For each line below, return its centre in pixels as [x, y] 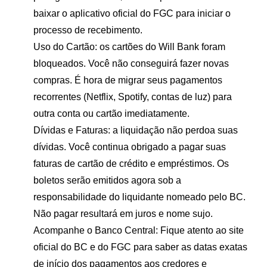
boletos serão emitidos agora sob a [107, 180]
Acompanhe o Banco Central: [96, 230]
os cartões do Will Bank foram [161, 46]
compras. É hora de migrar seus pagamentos [128, 80]
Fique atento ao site [201, 230]
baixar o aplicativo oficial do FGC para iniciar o [132, 13]
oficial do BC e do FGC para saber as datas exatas [140, 247]
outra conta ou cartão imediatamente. [111, 113]
